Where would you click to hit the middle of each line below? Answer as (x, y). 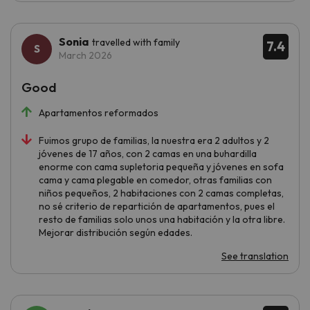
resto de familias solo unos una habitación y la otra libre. (162, 219)
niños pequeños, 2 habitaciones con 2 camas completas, (161, 193)
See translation (255, 256)
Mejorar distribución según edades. (116, 232)
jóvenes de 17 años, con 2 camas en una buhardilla (148, 153)
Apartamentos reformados (99, 112)
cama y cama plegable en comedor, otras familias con (155, 180)
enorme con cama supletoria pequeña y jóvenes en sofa (161, 166)
